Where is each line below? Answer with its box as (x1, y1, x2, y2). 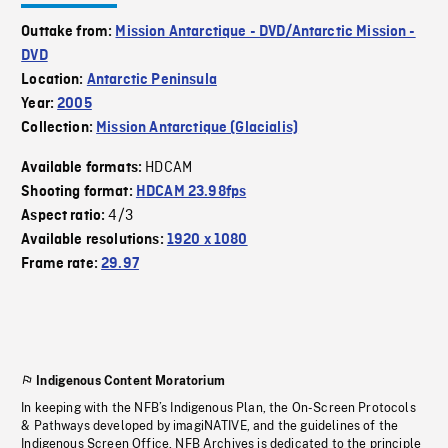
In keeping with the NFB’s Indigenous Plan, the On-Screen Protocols (21, 401, 416, 416)
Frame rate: (21, 256, 102, 273)
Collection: (21, 120, 97, 137)
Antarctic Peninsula (86, 72, 217, 89)
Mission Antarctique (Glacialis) (96, 120, 299, 137)
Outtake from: (21, 24, 116, 41)
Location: (21, 72, 87, 89)
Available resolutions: (21, 232, 167, 249)
